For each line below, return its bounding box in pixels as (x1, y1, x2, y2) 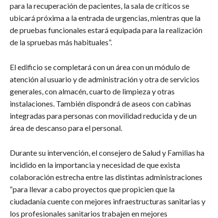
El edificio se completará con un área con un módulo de (10, 62, 190, 72)
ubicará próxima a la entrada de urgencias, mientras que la (10, 13, 200, 22)
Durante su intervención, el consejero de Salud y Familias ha (10, 147, 204, 157)
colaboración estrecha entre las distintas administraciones (10, 172, 202, 182)
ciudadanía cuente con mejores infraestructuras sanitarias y (10, 196, 205, 206)
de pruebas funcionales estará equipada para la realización (10, 25, 202, 35)
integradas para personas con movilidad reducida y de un (10, 110, 197, 120)
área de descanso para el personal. (10, 123, 122, 132)
